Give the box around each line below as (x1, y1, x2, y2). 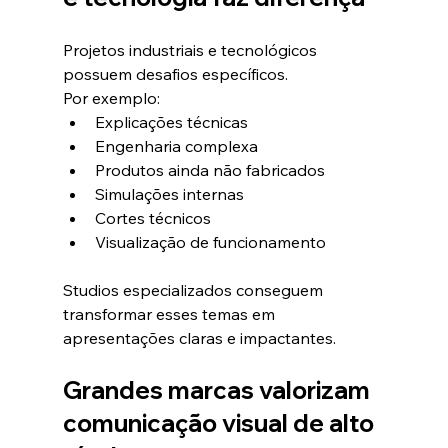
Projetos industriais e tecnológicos (62, 40, 321, 61)
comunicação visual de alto (62, 408, 379, 439)
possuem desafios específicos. (62, 64, 288, 85)
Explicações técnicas (94, 112, 248, 133)
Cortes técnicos (94, 208, 211, 229)
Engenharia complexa (94, 136, 258, 157)
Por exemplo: (62, 88, 160, 109)
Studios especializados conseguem (62, 280, 327, 301)
